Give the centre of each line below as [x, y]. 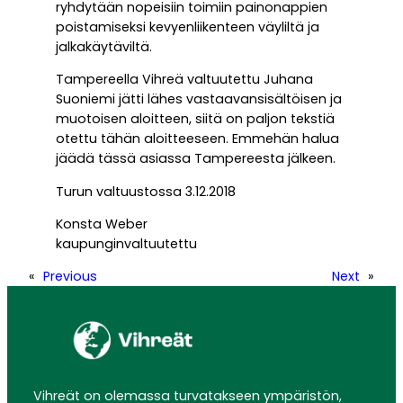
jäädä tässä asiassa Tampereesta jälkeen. [196, 159]
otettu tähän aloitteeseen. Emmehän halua [197, 139]
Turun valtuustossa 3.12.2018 [146, 191]
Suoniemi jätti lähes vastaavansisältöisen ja [199, 99]
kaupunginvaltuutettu [126, 243]
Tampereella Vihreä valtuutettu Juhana [184, 80]
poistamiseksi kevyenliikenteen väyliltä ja [188, 27]
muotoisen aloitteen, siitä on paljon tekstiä [195, 119]
